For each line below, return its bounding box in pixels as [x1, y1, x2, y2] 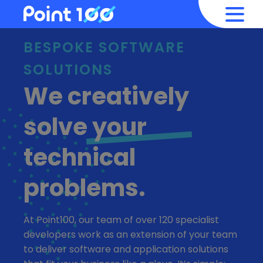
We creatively [23, 80, 189, 113]
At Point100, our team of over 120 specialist [23, 213, 219, 227]
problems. [23, 171, 146, 204]
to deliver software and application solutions [23, 242, 228, 256]
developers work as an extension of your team [23, 227, 237, 241]
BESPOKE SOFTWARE [23, 38, 185, 57]
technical [23, 141, 136, 174]
